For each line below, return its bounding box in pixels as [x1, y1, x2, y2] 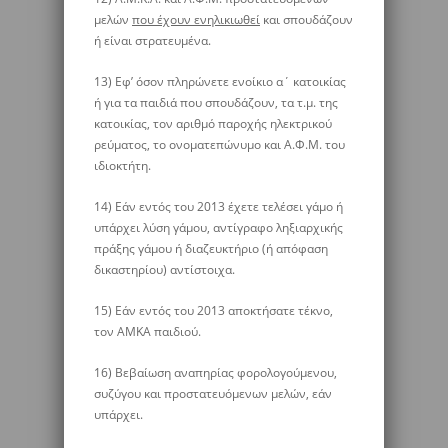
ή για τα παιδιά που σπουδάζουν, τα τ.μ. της [94, 94, 338, 111]
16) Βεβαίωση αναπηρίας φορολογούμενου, [94, 364, 337, 381]
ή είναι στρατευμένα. [94, 32, 211, 49]
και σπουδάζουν [260, 11, 353, 28]
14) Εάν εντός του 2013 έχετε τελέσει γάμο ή [94, 198, 343, 215]
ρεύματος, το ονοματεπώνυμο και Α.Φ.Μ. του [94, 136, 345, 153]
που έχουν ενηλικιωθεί [132, 11, 260, 28]
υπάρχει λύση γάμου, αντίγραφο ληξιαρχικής [94, 219, 343, 236]
